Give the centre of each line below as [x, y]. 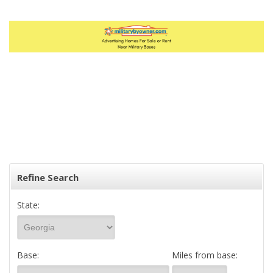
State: [28, 205]
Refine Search [48, 177]
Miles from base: [205, 255]
